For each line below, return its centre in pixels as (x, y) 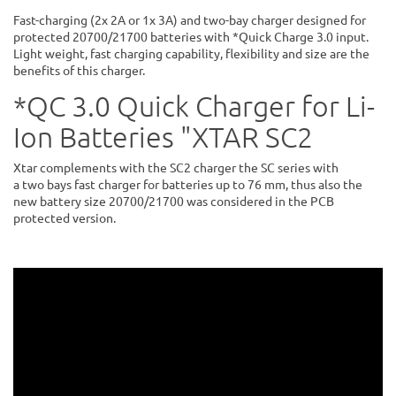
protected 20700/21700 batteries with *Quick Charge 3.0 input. (191, 36)
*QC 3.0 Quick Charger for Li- (194, 106)
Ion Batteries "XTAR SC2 (163, 137)
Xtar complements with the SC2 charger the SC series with (176, 167)
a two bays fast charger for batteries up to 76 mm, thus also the (188, 183)
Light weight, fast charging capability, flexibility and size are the (191, 53)
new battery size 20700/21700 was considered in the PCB (174, 200)
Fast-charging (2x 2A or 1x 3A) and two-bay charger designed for (190, 19)
